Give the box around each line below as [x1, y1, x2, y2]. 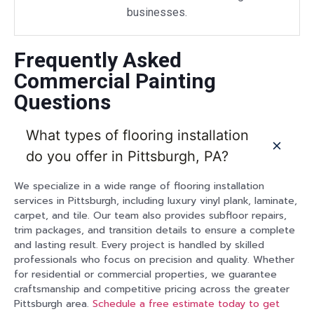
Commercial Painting [14, 68, 216, 93]
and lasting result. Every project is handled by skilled [14, 237, 264, 252]
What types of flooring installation [26, 126, 249, 144]
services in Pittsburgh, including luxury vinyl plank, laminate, [14, 193, 297, 208]
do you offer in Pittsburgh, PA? [26, 147, 228, 165]
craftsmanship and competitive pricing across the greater [14, 281, 289, 296]
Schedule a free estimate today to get [93, 296, 280, 311]
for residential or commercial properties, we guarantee [14, 266, 277, 282]
